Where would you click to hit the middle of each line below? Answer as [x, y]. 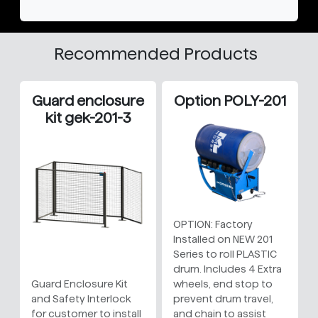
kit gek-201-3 [88, 118]
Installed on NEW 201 [223, 240]
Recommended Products [156, 54]
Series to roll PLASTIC [225, 254]
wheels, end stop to [223, 284]
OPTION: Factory [213, 225]
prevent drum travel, [223, 299]
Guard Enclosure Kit [79, 284]
